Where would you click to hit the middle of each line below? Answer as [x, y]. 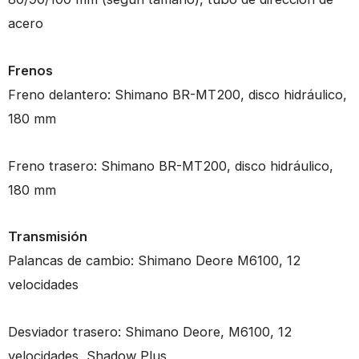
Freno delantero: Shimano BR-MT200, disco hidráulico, [177, 94]
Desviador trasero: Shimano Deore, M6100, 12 [150, 331]
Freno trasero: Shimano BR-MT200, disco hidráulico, [171, 165]
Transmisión [48, 237]
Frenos [30, 70]
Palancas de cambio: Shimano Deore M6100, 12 [154, 261]
